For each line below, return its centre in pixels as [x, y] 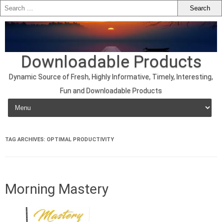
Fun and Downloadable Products [111, 90]
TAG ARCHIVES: [26, 139]
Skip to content [33, 100]
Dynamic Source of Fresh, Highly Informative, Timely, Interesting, [111, 77]
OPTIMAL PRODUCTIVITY [80, 139]
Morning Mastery [57, 189]
